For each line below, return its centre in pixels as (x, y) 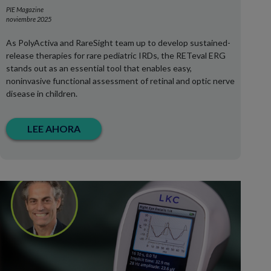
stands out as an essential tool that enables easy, (99, 68)
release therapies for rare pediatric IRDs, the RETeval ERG (116, 55)
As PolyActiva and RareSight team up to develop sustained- (118, 43)
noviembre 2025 (29, 19)
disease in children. (42, 93)
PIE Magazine (25, 9)
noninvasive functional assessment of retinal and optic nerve (120, 81)
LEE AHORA (54, 129)
